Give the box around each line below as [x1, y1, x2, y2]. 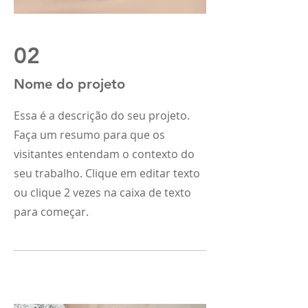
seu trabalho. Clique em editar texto [14, 166, 200, 181]
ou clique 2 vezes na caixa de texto [14, 185, 191, 200]
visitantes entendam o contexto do [14, 146, 195, 162]
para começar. [14, 204, 89, 219]
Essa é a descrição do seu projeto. [14, 108, 190, 123]
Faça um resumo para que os [14, 127, 165, 142]
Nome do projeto [14, 76, 125, 92]
